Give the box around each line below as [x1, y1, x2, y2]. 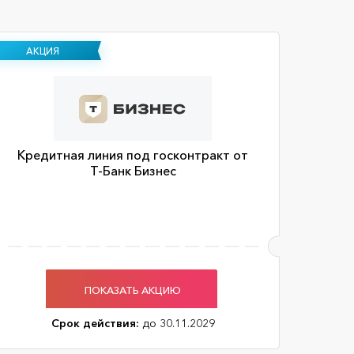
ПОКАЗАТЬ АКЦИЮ [85, 283, 181, 296]
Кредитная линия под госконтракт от [17, 147, 248, 163]
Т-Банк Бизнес [89, 163, 176, 179]
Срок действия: [51, 316, 139, 330]
